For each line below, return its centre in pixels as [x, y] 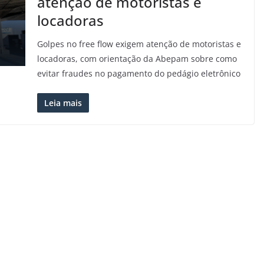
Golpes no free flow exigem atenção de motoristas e [139, 44]
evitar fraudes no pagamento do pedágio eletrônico [138, 73]
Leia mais [63, 103]
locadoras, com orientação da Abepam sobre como [137, 59]
